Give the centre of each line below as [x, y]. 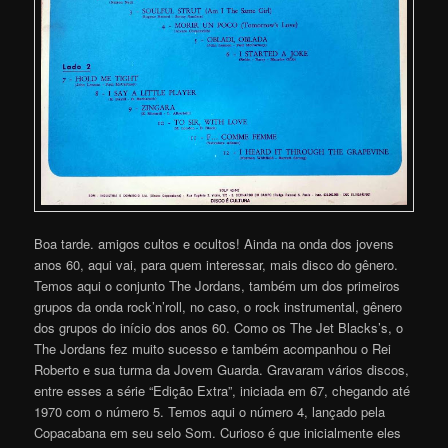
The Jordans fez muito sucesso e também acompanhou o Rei [213, 348]
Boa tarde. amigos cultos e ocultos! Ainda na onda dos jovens [214, 243]
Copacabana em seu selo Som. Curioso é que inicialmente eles [218, 432]
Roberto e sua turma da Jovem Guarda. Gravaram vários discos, [222, 369]
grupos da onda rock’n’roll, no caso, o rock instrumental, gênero [218, 306]
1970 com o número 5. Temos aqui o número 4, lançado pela [210, 411]
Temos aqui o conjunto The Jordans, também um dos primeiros [217, 285]
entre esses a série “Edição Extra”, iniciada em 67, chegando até [222, 390]
